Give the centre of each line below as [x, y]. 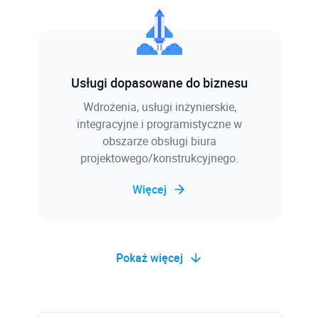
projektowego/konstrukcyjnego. [159, 158]
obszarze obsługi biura [159, 141]
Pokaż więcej [150, 257]
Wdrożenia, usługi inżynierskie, [159, 106]
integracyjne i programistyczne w [159, 124]
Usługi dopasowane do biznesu [159, 82]
